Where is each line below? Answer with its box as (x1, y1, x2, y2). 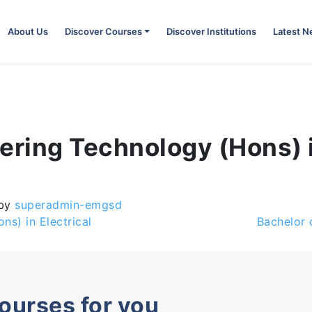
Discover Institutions (166, 26, 256, 37)
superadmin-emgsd (10, 198, 122, 212)
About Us (7, 26, 48, 37)
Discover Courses (64, 26, 142, 37)
